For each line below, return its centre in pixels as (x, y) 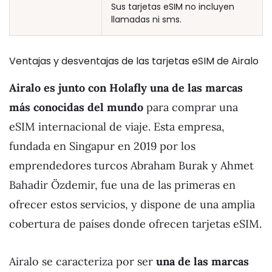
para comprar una (192, 107)
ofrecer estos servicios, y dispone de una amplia (132, 204)
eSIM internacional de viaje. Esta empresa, (117, 126)
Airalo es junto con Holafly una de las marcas (126, 87)
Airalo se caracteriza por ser (83, 261)
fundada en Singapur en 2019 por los (102, 146)
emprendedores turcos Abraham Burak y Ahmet (131, 165)
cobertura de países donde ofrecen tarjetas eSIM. (135, 223)
